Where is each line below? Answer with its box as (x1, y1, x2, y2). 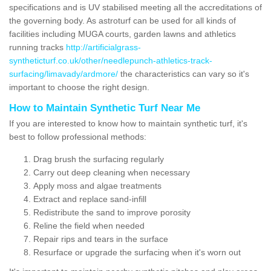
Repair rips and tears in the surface (33, 233, 168, 244)
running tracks (9, 42, 66, 52)
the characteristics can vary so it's (118, 68, 249, 79)
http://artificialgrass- (66, 42, 141, 52)
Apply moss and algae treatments (33, 180, 162, 191)
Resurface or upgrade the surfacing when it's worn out (33, 247, 241, 257)
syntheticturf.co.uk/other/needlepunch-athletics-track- (9, 55, 212, 65)
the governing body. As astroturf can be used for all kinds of (9, 15, 236, 25)
